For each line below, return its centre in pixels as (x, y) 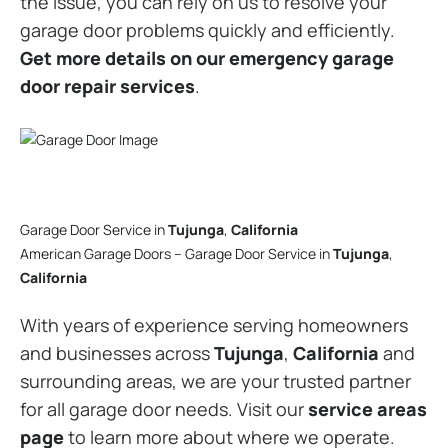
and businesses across (117, 353)
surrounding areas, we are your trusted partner (215, 381)
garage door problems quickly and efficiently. (207, 29)
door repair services (107, 85)
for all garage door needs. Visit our (164, 409)
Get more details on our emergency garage (207, 57)
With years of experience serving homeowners (214, 325)
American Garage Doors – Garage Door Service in (176, 253)
